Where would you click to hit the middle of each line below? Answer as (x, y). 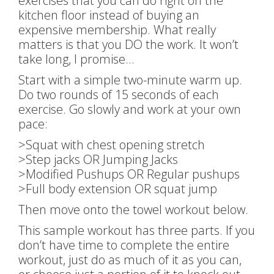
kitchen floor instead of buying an (109, 15)
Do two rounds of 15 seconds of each (119, 94)
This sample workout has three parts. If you (137, 230)
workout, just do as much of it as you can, (130, 259)
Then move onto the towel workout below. (133, 209)
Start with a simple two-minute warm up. (130, 80)
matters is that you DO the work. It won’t (128, 44)
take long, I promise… (76, 59)
